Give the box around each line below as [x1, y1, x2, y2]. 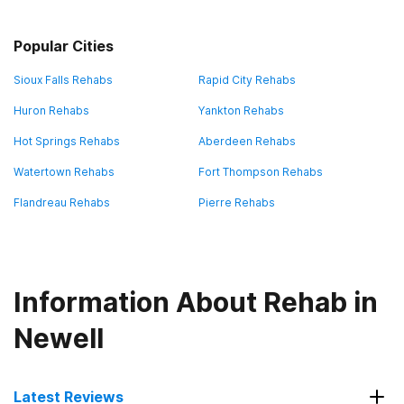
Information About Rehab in [14, 286, 378, 318]
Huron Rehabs [14, 104, 89, 117]
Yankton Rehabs [198, 104, 284, 117]
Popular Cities [14, 37, 114, 55]
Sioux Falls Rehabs [14, 73, 113, 87]
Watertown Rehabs [14, 165, 115, 179]
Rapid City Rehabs [198, 73, 296, 87]
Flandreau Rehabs [14, 196, 110, 209]
